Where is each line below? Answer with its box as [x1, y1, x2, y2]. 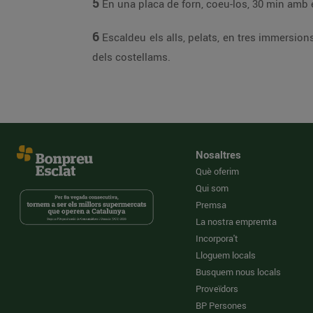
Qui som [196, 182, 228, 194]
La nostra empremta [196, 215, 277, 228]
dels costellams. [92, 50, 170, 64]
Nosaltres [196, 147, 241, 161]
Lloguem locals [196, 249, 256, 261]
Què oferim [196, 165, 239, 177]
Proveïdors [196, 282, 238, 295]
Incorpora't [196, 232, 238, 245]
